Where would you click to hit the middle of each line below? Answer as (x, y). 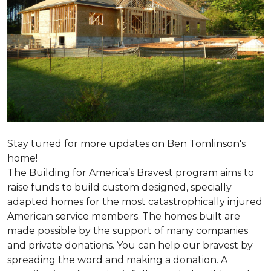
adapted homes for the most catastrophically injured (135, 202)
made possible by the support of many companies (128, 231)
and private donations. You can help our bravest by (130, 245)
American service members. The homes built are (124, 216)
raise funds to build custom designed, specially (119, 187)
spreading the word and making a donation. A (117, 260)
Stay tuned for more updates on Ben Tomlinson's (126, 144)
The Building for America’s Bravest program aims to (131, 173)
